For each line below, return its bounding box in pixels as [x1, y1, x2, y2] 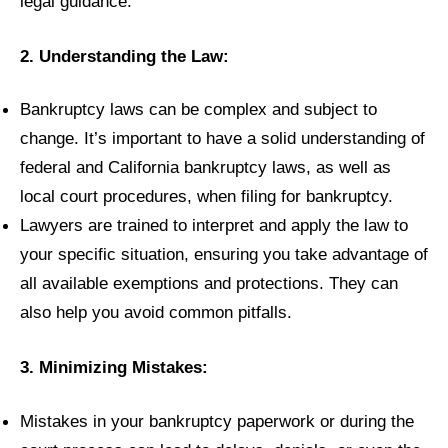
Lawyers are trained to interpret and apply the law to [20, 215, 408, 236]
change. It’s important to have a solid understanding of [20, 128, 425, 149]
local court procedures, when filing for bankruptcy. [20, 186, 393, 207]
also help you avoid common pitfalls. [20, 302, 292, 323]
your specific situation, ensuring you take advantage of [20, 244, 428, 265]
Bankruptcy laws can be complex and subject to [20, 99, 377, 120]
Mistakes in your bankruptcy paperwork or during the [20, 410, 414, 431]
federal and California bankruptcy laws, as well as [20, 157, 391, 178]
